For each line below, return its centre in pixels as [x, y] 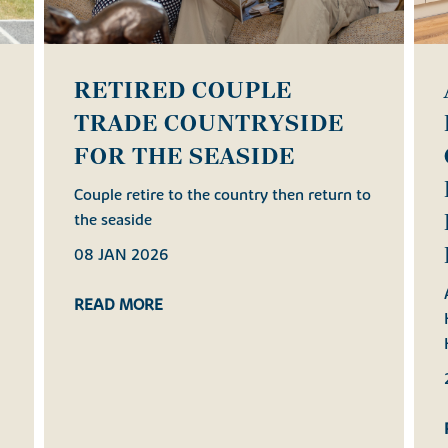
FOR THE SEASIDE [184, 156]
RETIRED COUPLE [183, 90]
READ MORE [118, 305]
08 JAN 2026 [121, 255]
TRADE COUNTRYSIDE [209, 123]
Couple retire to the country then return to [222, 195]
